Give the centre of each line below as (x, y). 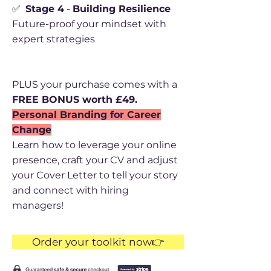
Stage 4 (45, 9)
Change (32, 130)
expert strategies (54, 39)
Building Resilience (122, 9)
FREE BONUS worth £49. (75, 100)
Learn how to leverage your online (94, 145)
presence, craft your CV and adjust (95, 160)
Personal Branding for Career (87, 115)
